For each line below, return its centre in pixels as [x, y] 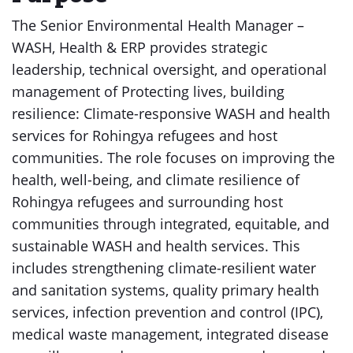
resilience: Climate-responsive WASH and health [171, 113]
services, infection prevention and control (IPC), [167, 312]
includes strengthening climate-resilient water [164, 268]
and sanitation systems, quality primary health [165, 290]
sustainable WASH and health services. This [156, 246]
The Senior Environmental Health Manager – [158, 25]
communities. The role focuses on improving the [173, 158]
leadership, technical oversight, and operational [169, 69]
